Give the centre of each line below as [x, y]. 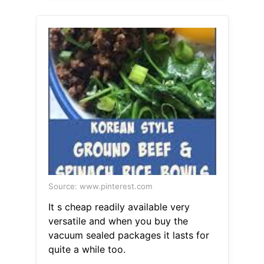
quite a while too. [87, 250]
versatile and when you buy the [118, 221]
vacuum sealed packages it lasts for [128, 235]
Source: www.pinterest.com [100, 187]
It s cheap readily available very [119, 207]
